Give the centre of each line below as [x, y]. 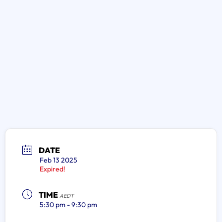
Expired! [53, 169]
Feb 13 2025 [58, 160]
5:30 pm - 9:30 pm [68, 205]
